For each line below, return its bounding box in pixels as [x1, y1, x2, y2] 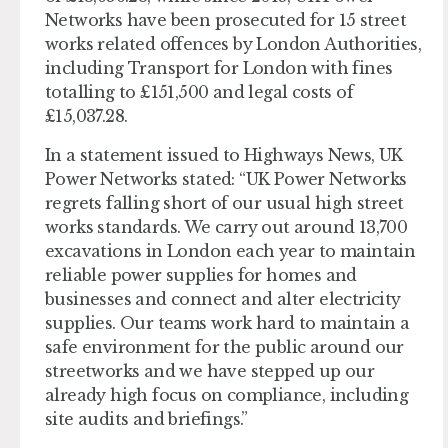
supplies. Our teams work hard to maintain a [45, 312, 410, 333]
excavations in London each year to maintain [45, 240, 416, 261]
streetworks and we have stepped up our [45, 360, 375, 381]
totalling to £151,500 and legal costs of [45, 82, 353, 103]
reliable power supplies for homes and [45, 264, 357, 285]
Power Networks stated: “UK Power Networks [45, 168, 407, 189]
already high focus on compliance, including [45, 384, 409, 405]
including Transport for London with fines [45, 58, 393, 79]
